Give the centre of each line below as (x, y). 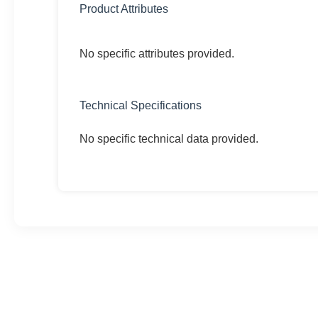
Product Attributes (124, 9)
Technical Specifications (141, 105)
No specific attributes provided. (157, 53)
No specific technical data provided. (169, 138)
